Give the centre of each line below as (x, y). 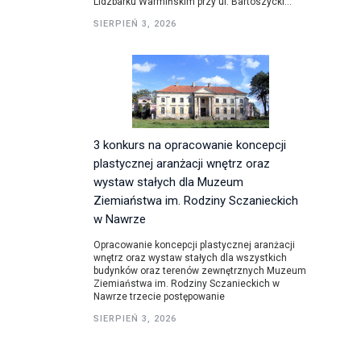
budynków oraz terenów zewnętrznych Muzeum (200, 271)
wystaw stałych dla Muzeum (168, 182)
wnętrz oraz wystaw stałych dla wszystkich (190, 258)
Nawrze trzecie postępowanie (159, 297)
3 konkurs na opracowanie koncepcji (190, 145)
